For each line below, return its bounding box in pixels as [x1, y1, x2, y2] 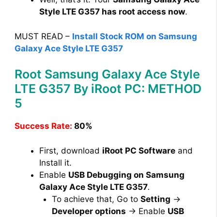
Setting [140, 194, 170, 204]
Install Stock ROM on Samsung [72, 31, 197, 41]
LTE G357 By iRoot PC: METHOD [15, 81, 201, 96]
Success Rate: [15, 121, 72, 131]
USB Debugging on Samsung [68, 170, 185, 180]
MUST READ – [15, 31, 72, 41]
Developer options [51, 206, 126, 216]
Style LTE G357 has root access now [39, 7, 185, 17]
